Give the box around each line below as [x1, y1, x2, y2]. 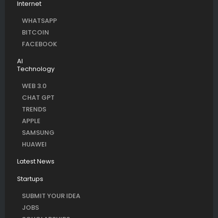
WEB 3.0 [22, 81, 47, 91]
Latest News [17, 157, 54, 166]
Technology [17, 64, 54, 74]
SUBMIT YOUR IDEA [22, 191, 80, 201]
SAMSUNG [22, 128, 54, 138]
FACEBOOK [22, 39, 57, 49]
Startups [17, 174, 43, 184]
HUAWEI [22, 140, 47, 149]
